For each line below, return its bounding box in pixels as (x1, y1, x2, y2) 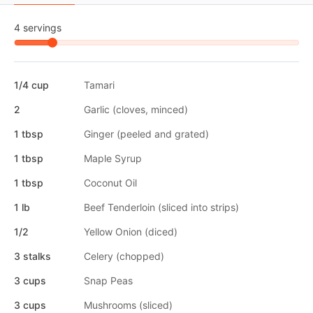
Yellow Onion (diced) (84, 225, 177, 238)
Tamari (84, 78, 115, 91)
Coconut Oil (84, 176, 137, 189)
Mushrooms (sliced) (84, 298, 173, 311)
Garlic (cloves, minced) (84, 103, 188, 115)
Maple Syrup (84, 152, 142, 164)
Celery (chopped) (84, 249, 164, 262)
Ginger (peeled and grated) (84, 127, 209, 140)
